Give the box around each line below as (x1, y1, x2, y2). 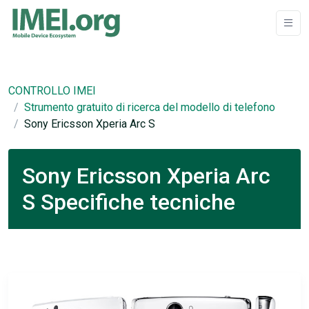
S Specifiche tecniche (22, 189, 235, 215)
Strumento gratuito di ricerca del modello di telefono (24, 101, 275, 114)
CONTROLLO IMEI (8, 84, 96, 97)
